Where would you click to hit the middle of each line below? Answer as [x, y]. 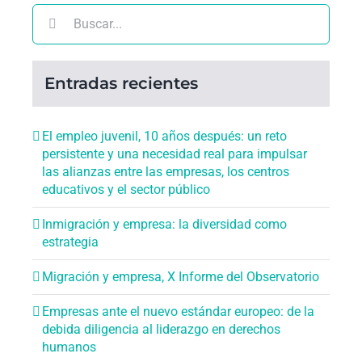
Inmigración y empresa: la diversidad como [164, 225]
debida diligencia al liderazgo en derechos [161, 330]
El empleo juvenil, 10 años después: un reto [164, 137]
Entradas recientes [121, 83]
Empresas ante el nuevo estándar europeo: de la [178, 312]
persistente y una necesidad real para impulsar [175, 154]
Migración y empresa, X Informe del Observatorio [181, 277]
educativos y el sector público [126, 190]
